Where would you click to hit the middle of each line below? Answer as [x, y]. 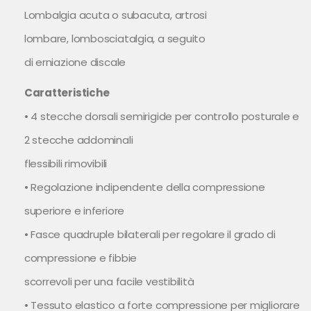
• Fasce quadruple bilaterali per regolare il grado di [150, 234]
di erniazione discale [75, 62]
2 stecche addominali [78, 140]
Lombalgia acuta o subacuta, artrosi [115, 15]
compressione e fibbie [81, 258]
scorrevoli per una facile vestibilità [109, 281]
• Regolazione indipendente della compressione [144, 187]
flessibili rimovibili [66, 163]
